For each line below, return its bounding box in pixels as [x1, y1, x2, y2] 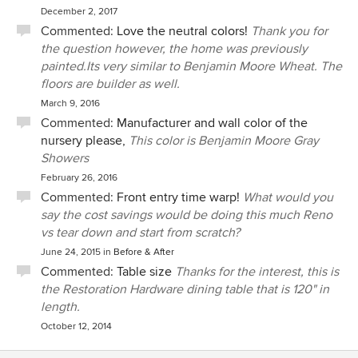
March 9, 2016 [41, 97, 100, 109]
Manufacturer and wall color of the [117, 115, 308, 131]
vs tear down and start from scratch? [41, 225, 240, 241]
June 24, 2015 [41, 246, 101, 258]
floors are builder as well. [41, 76, 180, 92]
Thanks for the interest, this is [175, 264, 339, 280]
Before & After [113, 246, 174, 258]
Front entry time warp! [117, 189, 240, 205]
